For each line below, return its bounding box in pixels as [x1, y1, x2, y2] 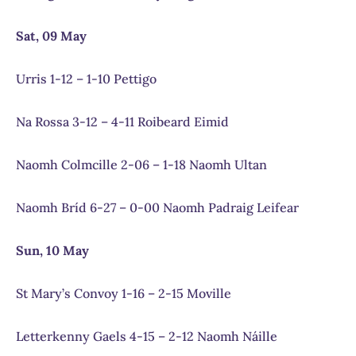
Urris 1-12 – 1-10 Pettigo [16, 71, 157, 87]
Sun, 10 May [16, 242, 89, 259]
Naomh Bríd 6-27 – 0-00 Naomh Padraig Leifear [16, 199, 299, 216]
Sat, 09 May [16, 28, 87, 44]
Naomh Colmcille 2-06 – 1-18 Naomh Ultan [16, 157, 267, 173]
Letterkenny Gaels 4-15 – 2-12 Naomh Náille [16, 328, 277, 345]
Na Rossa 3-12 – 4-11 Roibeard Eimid [16, 114, 229, 130]
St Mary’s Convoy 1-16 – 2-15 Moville [16, 285, 231, 302]
